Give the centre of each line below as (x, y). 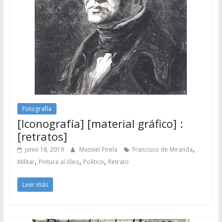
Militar (26, 162)
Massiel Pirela (99, 149)
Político (93, 162)
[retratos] (42, 136)
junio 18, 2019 (44, 149)
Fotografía (37, 109)
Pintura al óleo (59, 162)
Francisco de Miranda (162, 149)
